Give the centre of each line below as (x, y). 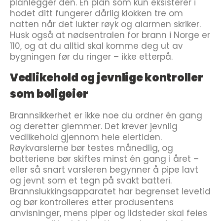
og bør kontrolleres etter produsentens (92, 202)
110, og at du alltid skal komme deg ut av (96, 46)
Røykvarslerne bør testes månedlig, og (92, 148)
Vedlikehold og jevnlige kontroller (107, 78)
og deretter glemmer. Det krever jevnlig (94, 126)
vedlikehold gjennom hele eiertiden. (86, 137)
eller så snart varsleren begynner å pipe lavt (104, 170)
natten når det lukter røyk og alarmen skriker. (105, 24)
